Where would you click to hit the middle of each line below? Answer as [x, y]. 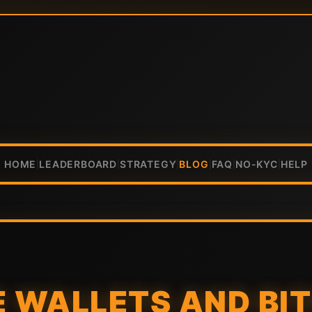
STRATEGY [148, 164]
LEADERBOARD [78, 164]
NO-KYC [257, 164]
